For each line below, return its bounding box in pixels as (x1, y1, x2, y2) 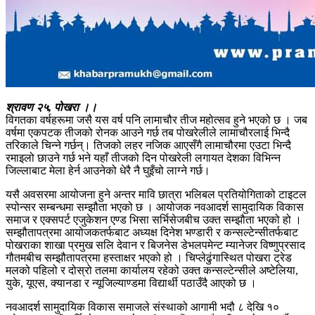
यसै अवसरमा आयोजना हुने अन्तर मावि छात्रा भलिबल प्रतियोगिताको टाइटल (6, 188, 307, 200)
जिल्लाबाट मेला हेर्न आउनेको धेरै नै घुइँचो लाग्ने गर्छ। (6, 164, 210, 176)
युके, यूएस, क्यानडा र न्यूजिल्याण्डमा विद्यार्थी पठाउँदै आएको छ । (6, 276, 257, 289)
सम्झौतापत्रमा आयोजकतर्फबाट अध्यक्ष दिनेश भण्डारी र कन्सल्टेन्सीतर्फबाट (6, 226, 298, 238)
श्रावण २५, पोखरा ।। (6, 101, 97, 113)
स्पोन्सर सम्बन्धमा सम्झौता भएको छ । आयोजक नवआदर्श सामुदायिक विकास (6, 200, 304, 213)
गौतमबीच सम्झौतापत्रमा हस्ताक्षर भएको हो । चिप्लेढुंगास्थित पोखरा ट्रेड (6, 251, 292, 264)
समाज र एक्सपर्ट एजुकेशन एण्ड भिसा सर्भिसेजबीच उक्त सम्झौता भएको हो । (6, 213, 302, 226)
